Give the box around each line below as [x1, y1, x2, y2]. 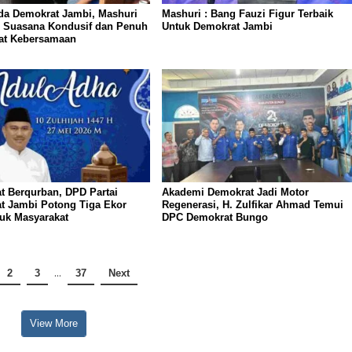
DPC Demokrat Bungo [161, 211, 268, 224]
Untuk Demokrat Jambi [161, 20, 273, 32]
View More [30, 317, 79, 329]
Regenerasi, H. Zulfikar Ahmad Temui [161, 199, 343, 211]
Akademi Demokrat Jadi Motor [161, 186, 309, 199]
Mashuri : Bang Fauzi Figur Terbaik [161, 7, 333, 20]
